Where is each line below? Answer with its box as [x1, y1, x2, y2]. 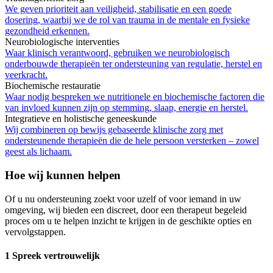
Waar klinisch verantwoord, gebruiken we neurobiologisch [5, 48, 230, 58]
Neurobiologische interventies [5, 37, 119, 48]
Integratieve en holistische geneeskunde [5, 113, 157, 124]
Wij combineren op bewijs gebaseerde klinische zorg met [5, 124, 223, 135]
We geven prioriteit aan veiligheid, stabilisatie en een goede [5, 4, 232, 15]
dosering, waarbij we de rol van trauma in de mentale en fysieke [5, 15, 250, 26]
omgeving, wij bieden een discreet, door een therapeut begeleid [5, 204, 247, 215]
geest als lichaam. [5, 146, 72, 157]
